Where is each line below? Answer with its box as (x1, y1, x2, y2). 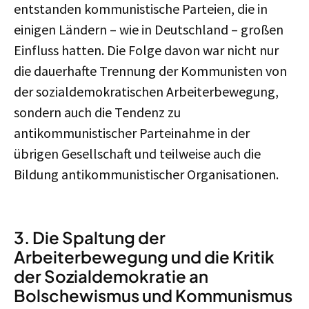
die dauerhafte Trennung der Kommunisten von (14, 62, 287, 79)
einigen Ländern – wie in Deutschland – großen (14, 21, 283, 38)
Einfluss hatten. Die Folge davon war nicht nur (14, 41, 279, 59)
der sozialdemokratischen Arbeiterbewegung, (14, 83, 279, 100)
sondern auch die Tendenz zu (14, 103, 181, 121)
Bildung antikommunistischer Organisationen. (14, 166, 279, 183)
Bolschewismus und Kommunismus (14, 285, 292, 306)
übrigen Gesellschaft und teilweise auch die (14, 145, 261, 162)
